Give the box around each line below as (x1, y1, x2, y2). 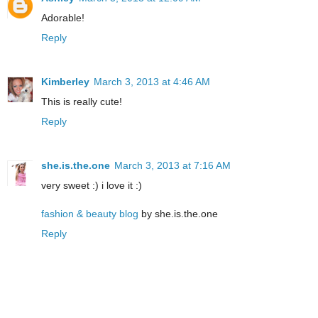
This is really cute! (41, 95, 122, 107)
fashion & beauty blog (41, 207, 138, 219)
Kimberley (41, 75, 89, 87)
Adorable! (41, 11, 84, 23)
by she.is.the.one (138, 207, 218, 219)
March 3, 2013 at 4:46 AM (94, 75, 210, 87)
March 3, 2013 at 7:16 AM (114, 159, 231, 171)
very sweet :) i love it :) (41, 179, 142, 191)
